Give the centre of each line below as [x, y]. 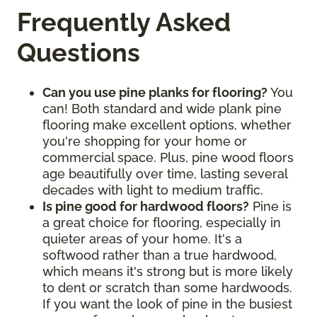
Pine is [270, 207]
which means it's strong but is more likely [168, 272]
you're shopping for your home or [145, 142]
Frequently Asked [124, 22]
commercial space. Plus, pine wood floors [168, 158]
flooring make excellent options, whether [167, 125]
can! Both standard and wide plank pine [162, 109]
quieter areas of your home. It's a [142, 239]
